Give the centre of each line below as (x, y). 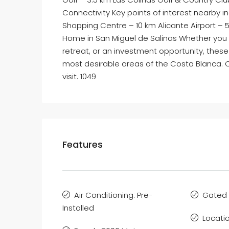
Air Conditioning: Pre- (113, 195)
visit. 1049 (79, 76)
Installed (78, 208)
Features (83, 144)
